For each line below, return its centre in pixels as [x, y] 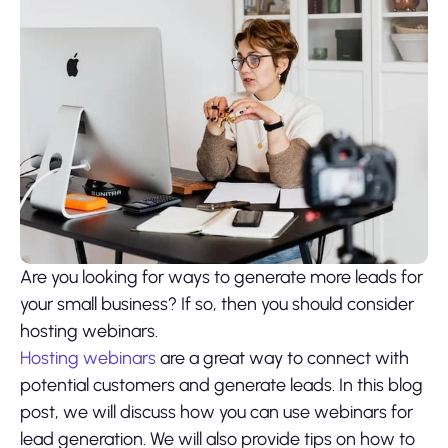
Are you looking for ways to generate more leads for [221, 277]
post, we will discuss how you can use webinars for [216, 412]
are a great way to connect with [282, 358]
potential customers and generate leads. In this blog [221, 385]
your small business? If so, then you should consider [217, 304]
